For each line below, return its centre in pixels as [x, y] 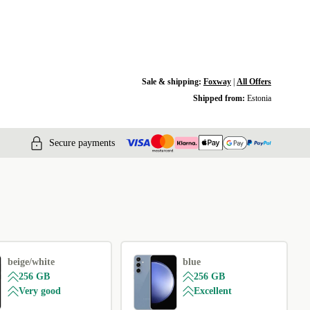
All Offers [254, 82]
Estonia [259, 98]
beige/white [31, 262]
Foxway [217, 82]
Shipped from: [220, 98]
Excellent [213, 291]
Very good [39, 291]
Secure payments [82, 143]
